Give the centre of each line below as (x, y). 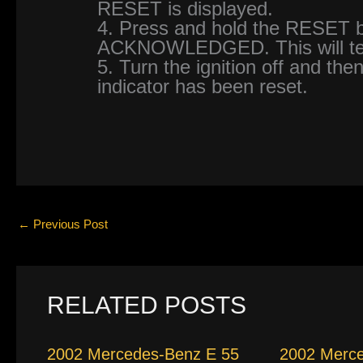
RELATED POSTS (146, 305)
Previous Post (69, 224)
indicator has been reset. (203, 86)
